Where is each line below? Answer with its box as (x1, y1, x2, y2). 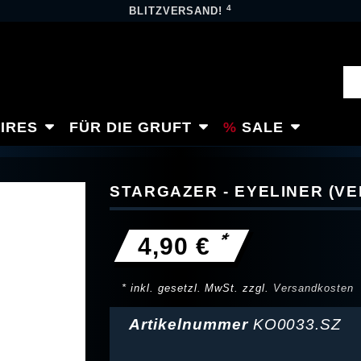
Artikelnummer (129, 316, 253, 334)
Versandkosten (273, 282, 354, 294)
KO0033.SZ (252, 316, 342, 334)
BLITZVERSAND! (128, 5, 227, 17)
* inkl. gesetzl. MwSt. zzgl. (122, 282, 273, 294)
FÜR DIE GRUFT (69, 118, 192, 135)
